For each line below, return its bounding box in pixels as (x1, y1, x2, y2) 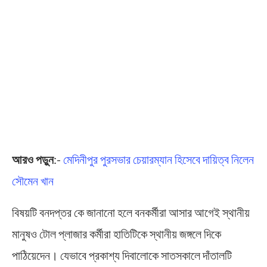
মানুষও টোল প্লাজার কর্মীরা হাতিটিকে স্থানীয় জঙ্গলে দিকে (12, 226, 221, 241)
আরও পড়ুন (12, 151, 54, 166)
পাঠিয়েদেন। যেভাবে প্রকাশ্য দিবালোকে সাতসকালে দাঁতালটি (12, 247, 232, 262)
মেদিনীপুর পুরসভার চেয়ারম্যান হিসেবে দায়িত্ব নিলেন (61, 151, 254, 166)
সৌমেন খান (12, 173, 54, 188)
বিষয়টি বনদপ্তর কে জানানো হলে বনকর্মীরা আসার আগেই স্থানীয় (12, 204, 250, 219)
